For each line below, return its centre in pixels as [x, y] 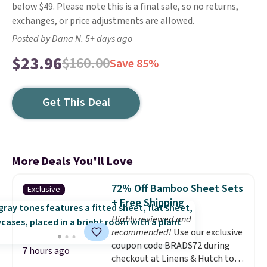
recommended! [142, 232]
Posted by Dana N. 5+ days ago [72, 39]
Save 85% [134, 64]
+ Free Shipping [148, 203]
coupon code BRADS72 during [170, 246]
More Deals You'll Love [72, 162]
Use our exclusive [208, 232]
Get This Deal [76, 103]
